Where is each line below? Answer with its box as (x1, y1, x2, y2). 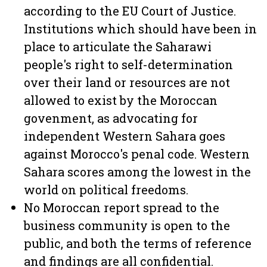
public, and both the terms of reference (24, 235, 252, 251)
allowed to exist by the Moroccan (24, 92, 218, 108)
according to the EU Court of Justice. (24, 3, 236, 18)
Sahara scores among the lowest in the (24, 164, 251, 179)
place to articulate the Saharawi (24, 39, 212, 54)
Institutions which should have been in (24, 21, 257, 36)
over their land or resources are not (24, 74, 230, 90)
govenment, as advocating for (24, 110, 198, 126)
